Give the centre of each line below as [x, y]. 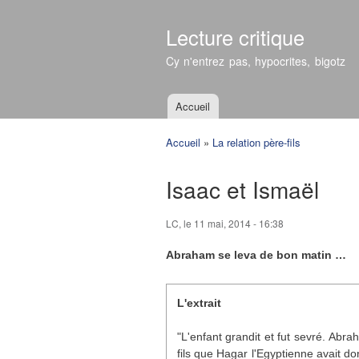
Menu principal [196, 116]
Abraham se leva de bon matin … [256, 254]
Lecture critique [235, 37]
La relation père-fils [256, 143]
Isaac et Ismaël [242, 189]
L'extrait [199, 303]
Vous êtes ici [202, 157]
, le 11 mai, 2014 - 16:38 [231, 223]
